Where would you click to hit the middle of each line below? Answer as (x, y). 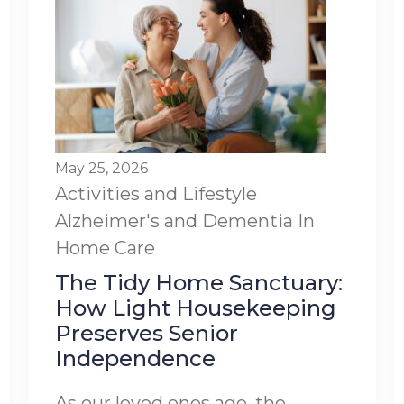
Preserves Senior (146, 333)
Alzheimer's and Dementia (174, 221)
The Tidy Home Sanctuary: (198, 283)
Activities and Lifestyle (156, 194)
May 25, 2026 (101, 168)
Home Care (105, 248)
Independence (135, 358)
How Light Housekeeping (195, 308)
